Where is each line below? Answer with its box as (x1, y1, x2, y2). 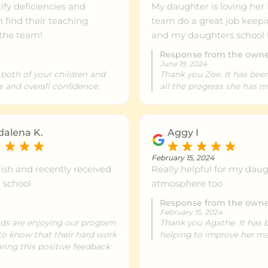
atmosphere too (151, 177, 223, 189)
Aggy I (167, 126, 199, 138)
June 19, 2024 (160, 59, 207, 68)
